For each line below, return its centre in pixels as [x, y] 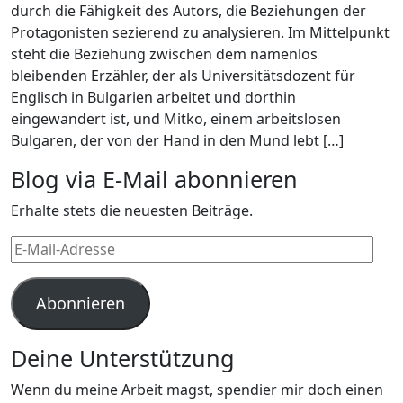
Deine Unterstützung [123, 358]
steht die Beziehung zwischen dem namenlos [164, 54]
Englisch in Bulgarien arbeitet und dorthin [153, 97]
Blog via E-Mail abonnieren [154, 179]
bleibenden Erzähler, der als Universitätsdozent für [183, 76]
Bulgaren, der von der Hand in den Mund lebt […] [177, 140]
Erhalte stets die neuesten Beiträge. [132, 210]
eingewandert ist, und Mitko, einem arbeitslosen [176, 119]
